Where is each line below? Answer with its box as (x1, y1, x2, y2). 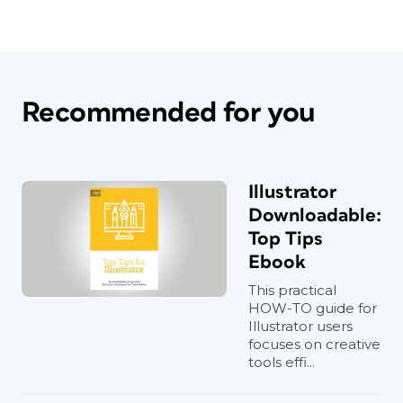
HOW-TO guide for (248, 299, 377, 317)
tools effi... (248, 353, 315, 371)
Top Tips (248, 228, 323, 248)
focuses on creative (248, 335, 381, 353)
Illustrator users (248, 317, 353, 335)
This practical (248, 281, 336, 299)
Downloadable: (248, 205, 381, 225)
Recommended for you (22, 97, 316, 128)
